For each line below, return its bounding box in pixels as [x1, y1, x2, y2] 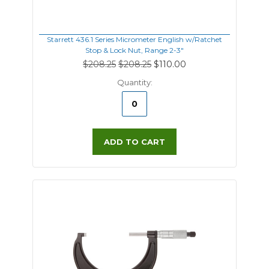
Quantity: [116, 77, 153, 87]
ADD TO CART [104, 137, 165, 147]
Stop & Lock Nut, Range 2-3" [85, 46, 184, 55]
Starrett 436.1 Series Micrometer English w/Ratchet [47, 35, 222, 44]
